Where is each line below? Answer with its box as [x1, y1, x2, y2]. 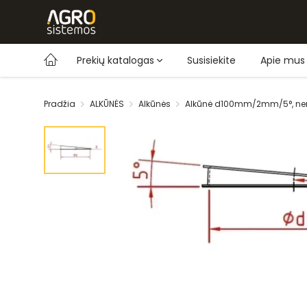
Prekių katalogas [77, 53, 154, 67]
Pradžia [44, 98, 75, 110]
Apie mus [260, 53, 305, 67]
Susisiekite [187, 53, 236, 67]
